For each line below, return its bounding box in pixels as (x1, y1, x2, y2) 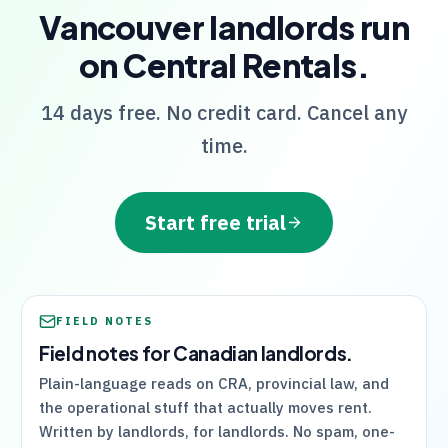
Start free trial (145, 208, 286, 236)
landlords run (204, 6, 410, 47)
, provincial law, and (248, 374, 390, 393)
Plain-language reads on (39, 374, 219, 393)
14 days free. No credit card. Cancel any (41, 99, 407, 127)
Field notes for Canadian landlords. (39, 340, 353, 365)
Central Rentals (123, 44, 357, 85)
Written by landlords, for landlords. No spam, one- (39, 422, 396, 441)
